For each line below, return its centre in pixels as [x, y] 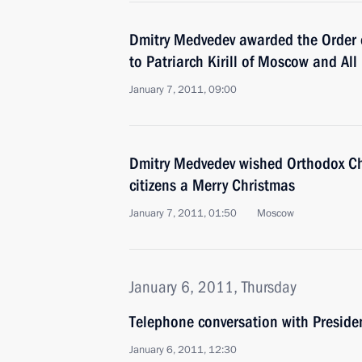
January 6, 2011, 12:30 [183, 350]
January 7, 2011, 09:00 [183, 90]
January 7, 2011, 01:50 [183, 213]
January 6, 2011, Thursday [213, 287]
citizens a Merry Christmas [212, 185]
